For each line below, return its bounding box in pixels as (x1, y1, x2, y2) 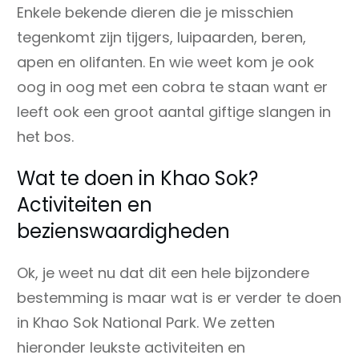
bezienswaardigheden (17, 217, 230, 244)
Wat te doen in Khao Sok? (17, 164, 258, 192)
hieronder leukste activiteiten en (17, 337, 245, 357)
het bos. (17, 126, 74, 147)
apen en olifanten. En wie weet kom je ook (17, 51, 314, 72)
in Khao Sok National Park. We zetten (17, 312, 275, 333)
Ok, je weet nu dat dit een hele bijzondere (17, 262, 309, 283)
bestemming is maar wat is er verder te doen (17, 287, 341, 308)
